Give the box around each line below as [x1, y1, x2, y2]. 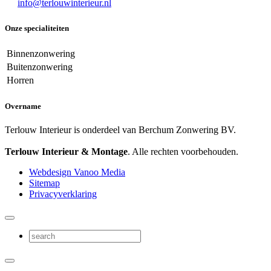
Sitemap [29, 177, 60, 188]
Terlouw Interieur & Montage [5, 146, 128, 157]
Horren [7, 75, 34, 86]
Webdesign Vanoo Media [29, 166, 125, 177]
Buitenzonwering [7, 62, 73, 73]
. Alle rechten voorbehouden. [128, 146, 238, 157]
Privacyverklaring [29, 188, 97, 199]
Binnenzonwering [7, 48, 75, 59]
